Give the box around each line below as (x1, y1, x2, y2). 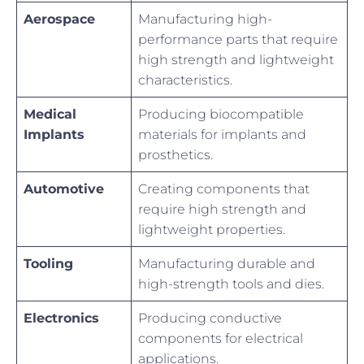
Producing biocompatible (138, 106, 304, 123)
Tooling (24, 256, 73, 272)
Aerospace (24, 11, 95, 28)
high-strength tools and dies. (138, 276, 324, 292)
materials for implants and (138, 127, 306, 143)
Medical (24, 106, 76, 123)
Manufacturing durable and (138, 256, 315, 272)
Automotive (24, 181, 104, 197)
